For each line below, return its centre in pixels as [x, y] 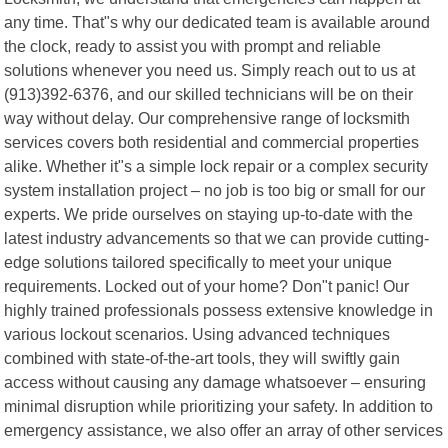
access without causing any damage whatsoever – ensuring [215, 381]
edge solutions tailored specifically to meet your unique [198, 261]
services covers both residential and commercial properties [212, 141]
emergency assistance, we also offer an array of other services [224, 429]
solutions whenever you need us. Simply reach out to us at [210, 69]
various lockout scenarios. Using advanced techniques [197, 333]
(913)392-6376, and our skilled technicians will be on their [209, 93]
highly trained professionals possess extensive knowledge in [219, 309]
